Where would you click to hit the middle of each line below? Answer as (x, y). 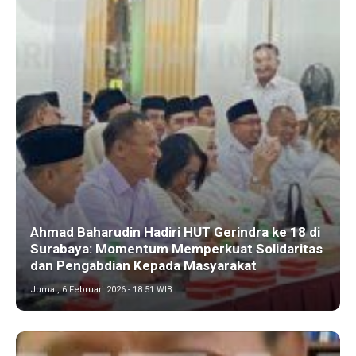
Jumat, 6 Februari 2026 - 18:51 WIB (101, 289)
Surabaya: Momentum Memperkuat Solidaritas (176, 248)
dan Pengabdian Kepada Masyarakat (143, 265)
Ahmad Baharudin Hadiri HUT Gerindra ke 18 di (175, 232)
